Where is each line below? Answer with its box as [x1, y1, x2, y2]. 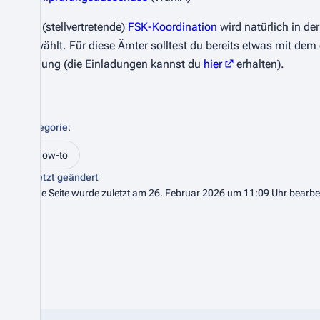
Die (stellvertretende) [23, 20, 128, 34]
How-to [35, 149, 68, 161]
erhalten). [234, 57, 284, 71]
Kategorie [23, 121, 68, 133]
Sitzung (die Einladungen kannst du [23, 57, 204, 71]
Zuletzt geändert [23, 171, 99, 183]
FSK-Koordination [128, 20, 217, 34]
